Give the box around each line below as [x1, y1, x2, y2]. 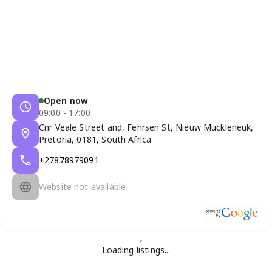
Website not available [39, 180, 126, 192]
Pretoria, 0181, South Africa [39, 133, 152, 145]
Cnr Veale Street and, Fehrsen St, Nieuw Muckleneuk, [39, 121, 254, 133]
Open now [44, 94, 89, 106]
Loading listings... [101, 243, 171, 256]
